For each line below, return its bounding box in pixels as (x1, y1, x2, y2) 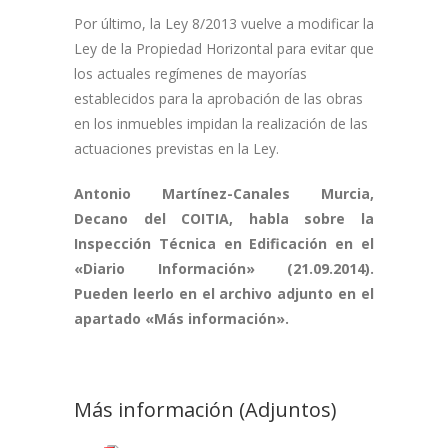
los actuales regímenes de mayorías (74, 64, 307, 83)
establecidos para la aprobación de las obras (74, 89, 363, 108)
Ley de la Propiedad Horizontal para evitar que (74, 39, 374, 58)
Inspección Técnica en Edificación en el (74, 234, 374, 253)
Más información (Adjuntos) (74, 396, 337, 423)
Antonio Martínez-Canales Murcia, (74, 184, 374, 203)
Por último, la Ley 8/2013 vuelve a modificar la (74, 14, 374, 33)
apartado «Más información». (74, 309, 289, 328)
